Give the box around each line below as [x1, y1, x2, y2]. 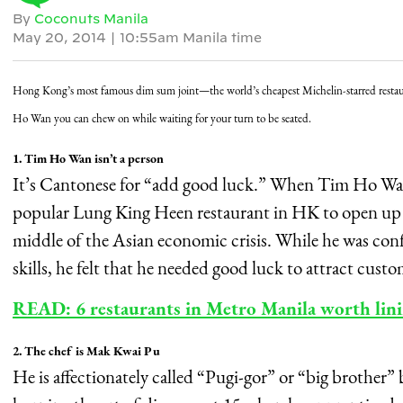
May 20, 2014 [13, 31, 110, 46]
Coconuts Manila [34, 12, 148, 27]
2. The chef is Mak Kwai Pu [13, 343, 160, 360]
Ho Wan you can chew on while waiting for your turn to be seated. [13, 111, 311, 127]
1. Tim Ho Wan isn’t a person [13, 150, 164, 167]
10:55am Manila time [120, 31, 262, 46]
